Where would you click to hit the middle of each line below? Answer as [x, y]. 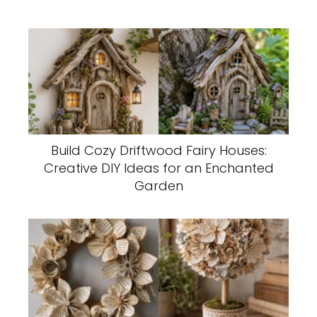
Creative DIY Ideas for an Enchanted [158, 168]
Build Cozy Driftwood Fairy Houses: [158, 151]
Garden [158, 186]
